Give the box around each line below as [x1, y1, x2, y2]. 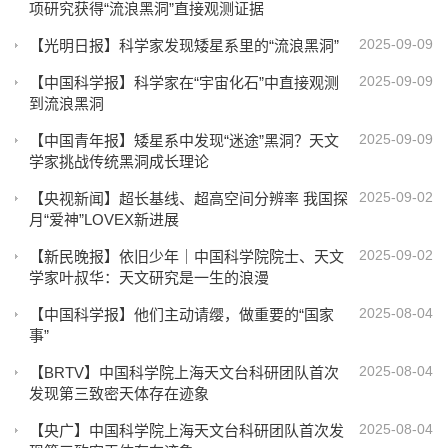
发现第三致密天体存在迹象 [29, 385, 209, 402]
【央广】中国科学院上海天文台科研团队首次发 [29, 422, 344, 439]
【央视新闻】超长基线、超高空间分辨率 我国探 [29, 190, 348, 207]
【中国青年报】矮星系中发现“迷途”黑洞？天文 [29, 132, 339, 149]
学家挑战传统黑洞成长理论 [29, 153, 209, 170]
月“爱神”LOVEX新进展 [29, 211, 179, 228]
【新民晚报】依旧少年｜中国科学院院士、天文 [29, 248, 344, 265]
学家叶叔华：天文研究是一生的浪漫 [29, 269, 269, 286]
